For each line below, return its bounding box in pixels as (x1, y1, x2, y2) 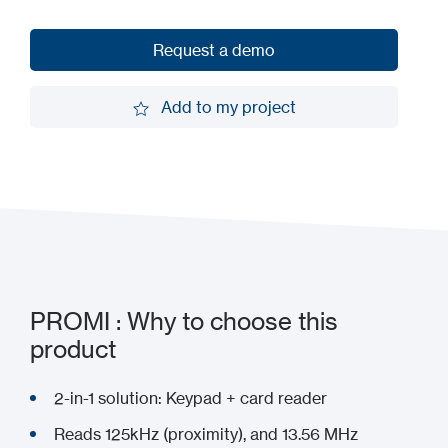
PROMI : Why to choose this (30, 307, 338, 336)
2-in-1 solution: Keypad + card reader (54, 388, 327, 408)
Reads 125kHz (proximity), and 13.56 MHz (54, 424, 358, 444)
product (30, 335, 116, 364)
